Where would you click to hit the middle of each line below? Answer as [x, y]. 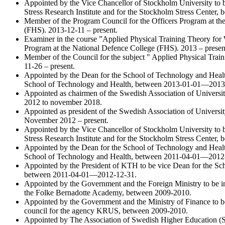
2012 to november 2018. [63, 102]
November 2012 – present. [66, 120]
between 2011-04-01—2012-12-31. [80, 174]
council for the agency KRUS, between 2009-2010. [106, 210]
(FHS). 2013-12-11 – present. [71, 30]
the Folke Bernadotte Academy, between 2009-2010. [108, 192]
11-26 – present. [49, 66]
